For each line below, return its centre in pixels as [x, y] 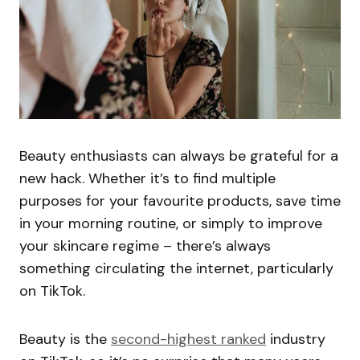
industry [296, 340]
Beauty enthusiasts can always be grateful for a [179, 156]
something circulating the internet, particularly [176, 269]
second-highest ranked [188, 340]
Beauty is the [65, 340]
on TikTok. [52, 291]
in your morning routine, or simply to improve [171, 224]
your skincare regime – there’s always [145, 246]
